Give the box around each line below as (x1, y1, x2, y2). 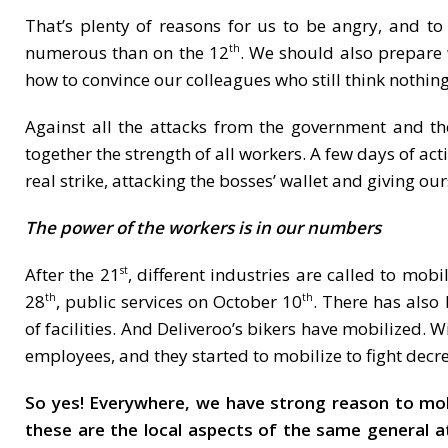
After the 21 (25, 263, 120, 287)
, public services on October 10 (56, 290, 303, 314)
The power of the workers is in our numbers (25, 216, 381, 240)
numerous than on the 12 (25, 41, 229, 65)
